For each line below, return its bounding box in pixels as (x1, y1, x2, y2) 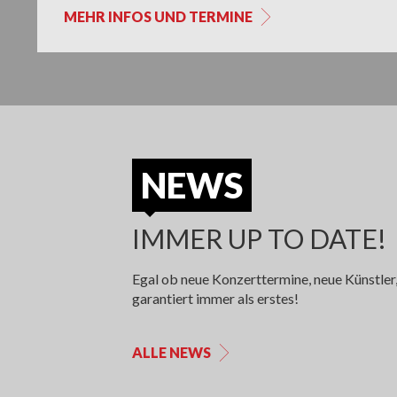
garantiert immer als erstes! (131, 290, 299, 307)
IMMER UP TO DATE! (131, 222, 386, 255)
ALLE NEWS (131, 344, 211, 362)
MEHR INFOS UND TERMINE (64, 8, 253, 26)
